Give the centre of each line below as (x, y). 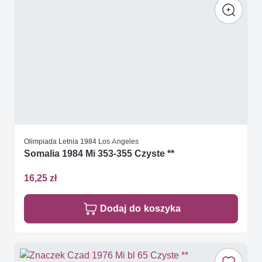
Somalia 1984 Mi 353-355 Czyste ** (99, 154)
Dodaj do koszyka (140, 208)
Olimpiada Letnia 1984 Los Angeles (81, 142)
